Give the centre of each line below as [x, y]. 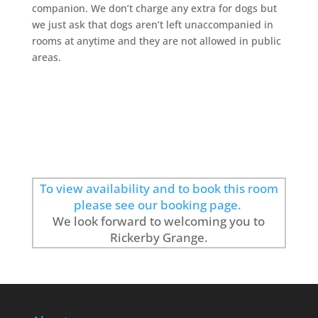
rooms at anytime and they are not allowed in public [156, 41]
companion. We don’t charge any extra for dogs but [154, 9]
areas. [46, 57]
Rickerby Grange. [159, 238]
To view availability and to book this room [159, 189]
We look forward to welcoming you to [159, 221]
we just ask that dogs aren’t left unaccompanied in [152, 25]
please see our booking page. [159, 205]
